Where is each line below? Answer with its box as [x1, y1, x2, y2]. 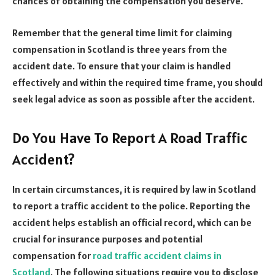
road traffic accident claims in [93, 249, 222, 262]
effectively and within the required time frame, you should [12, 76, 263, 88]
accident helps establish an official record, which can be [12, 216, 252, 229]
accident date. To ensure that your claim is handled [12, 59, 231, 72]
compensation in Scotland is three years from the [12, 42, 227, 55]
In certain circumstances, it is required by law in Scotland [12, 183, 256, 196]
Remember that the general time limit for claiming [12, 26, 232, 39]
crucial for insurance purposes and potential [12, 233, 203, 246]
